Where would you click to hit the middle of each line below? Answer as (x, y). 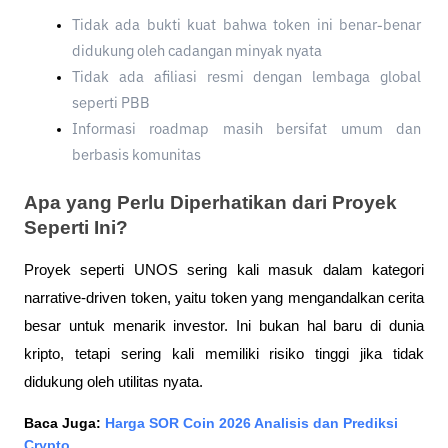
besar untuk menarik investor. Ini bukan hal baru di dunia (224, 326)
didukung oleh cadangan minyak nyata (197, 52)
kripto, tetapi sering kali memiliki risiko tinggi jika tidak (224, 354)
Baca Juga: (64, 423)
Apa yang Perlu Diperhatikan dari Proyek (210, 203)
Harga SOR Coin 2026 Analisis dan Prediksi (251, 423)
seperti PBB (111, 104)
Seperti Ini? (76, 228)
